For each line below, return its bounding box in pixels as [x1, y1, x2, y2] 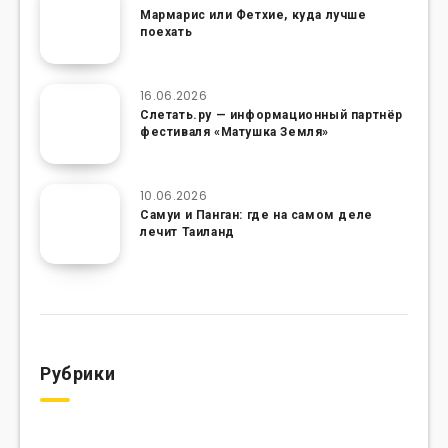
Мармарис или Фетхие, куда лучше [140, 8, 367, 22]
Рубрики [40, 363, 116, 384]
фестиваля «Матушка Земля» [140, 125, 330, 139]
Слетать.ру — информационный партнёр [140, 108, 404, 122]
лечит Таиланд [140, 225, 235, 239]
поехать [140, 25, 193, 39]
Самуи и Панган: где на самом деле [140, 208, 373, 222]
